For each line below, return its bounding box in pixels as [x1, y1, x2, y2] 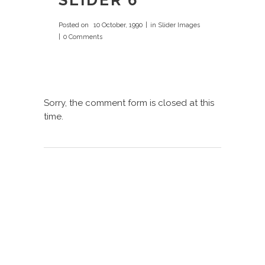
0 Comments [63, 33, 102, 41]
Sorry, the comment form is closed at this [44, 98, 214, 109]
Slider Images [158, 21, 200, 30]
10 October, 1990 [92, 21, 143, 30]
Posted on [59, 21, 89, 30]
